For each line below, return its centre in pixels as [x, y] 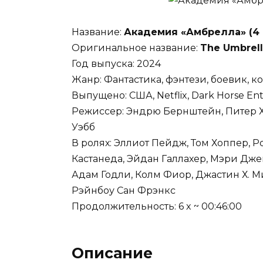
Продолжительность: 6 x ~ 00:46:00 [157, 207]
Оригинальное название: [136, 48]
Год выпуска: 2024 [116, 64]
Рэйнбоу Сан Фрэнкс [124, 191]
